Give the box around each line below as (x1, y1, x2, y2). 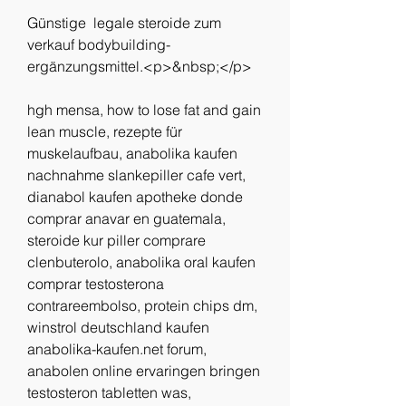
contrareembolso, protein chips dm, (27, 295, 257, 314)
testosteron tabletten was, (27, 382, 191, 401)
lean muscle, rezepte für (27, 121, 182, 140)
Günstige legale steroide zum (27, 13, 221, 32)
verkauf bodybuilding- (27, 34, 170, 53)
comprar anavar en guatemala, (27, 208, 226, 227)
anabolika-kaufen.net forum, (27, 339, 207, 358)
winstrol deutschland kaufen (27, 317, 209, 336)
